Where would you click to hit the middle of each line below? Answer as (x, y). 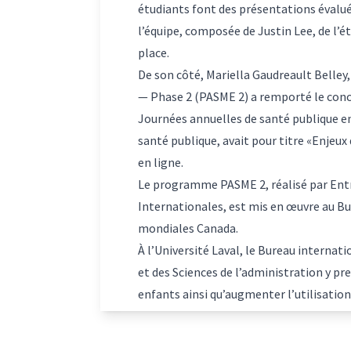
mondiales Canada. (189, 228)
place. (155, 52)
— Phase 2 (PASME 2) (194, 96)
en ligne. (161, 162)
